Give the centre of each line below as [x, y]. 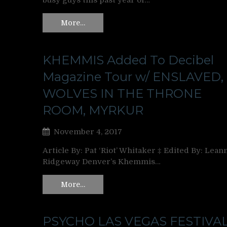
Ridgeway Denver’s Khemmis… [102, 161]
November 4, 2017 [88, 131]
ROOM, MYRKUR [93, 110]
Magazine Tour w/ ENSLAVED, [133, 77]
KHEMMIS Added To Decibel [128, 60]
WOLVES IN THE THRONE [122, 93]
